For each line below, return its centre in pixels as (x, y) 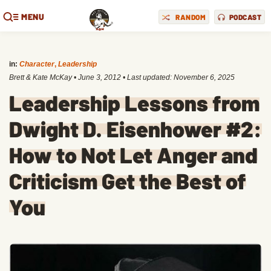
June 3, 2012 (100, 77)
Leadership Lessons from (134, 103)
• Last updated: (147, 77)
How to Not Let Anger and (133, 155)
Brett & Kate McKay (41, 77)
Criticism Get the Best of (128, 181)
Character (37, 64)
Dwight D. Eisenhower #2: (135, 129)
